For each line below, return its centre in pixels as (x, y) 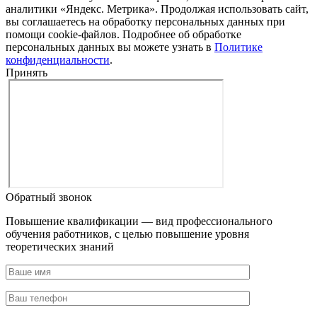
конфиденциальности (58, 59)
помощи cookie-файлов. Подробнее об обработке (123, 34)
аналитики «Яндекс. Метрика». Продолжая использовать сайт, (157, 8)
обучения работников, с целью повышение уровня (127, 234)
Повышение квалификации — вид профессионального (139, 221)
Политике (238, 47)
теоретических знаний (60, 246)
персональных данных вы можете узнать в (110, 47)
